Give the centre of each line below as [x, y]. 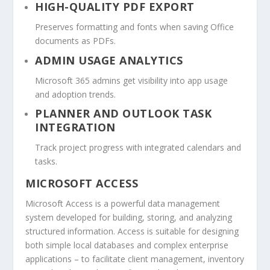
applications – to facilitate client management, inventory [135, 259]
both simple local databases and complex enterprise [127, 245]
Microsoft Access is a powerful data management [123, 204]
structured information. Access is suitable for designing [132, 231]
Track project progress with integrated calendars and [138, 148]
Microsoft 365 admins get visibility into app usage [132, 80]
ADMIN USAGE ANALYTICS [109, 60]
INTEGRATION [75, 127]
